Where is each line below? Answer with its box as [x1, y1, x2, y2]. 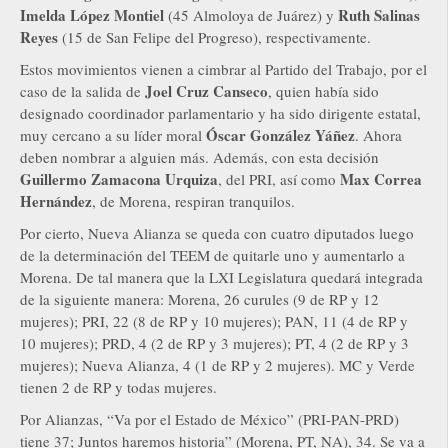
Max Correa [340, 168, 422, 191]
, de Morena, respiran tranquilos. [92, 191, 295, 212]
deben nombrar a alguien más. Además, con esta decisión [20, 147, 379, 168]
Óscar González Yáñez [206, 124, 355, 147]
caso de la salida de [20, 81, 145, 102]
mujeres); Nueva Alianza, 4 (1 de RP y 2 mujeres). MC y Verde [20, 355, 415, 376]
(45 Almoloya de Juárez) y [164, 5, 338, 26]
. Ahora [355, 125, 402, 146]
